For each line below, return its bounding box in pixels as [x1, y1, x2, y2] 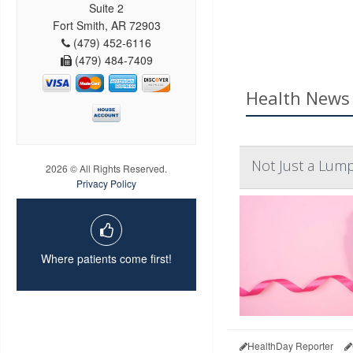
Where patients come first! [41, 251, 172, 267]
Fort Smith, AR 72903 [52, 17, 161, 34]
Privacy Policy [76, 176, 136, 191]
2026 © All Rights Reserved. [46, 162, 167, 176]
